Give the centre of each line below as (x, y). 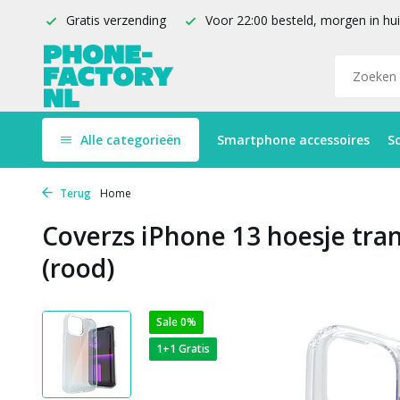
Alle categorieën (131, 140)
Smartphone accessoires (293, 140)
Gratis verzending (114, 20)
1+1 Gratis (183, 349)
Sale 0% (176, 322)
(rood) (78, 268)
